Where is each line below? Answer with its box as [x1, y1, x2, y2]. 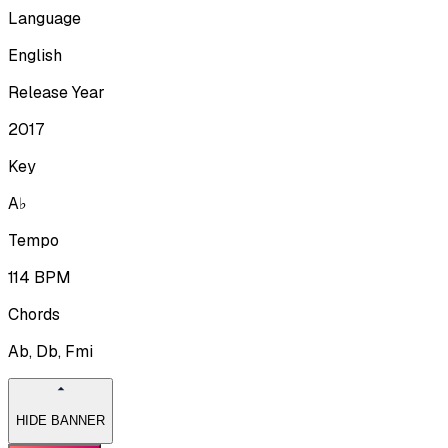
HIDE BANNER [16, 413, 105, 429]
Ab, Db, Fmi [8, 340, 93, 362]
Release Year [8, 81, 105, 103]
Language [8, 7, 81, 29]
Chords [8, 303, 60, 325]
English [8, 44, 62, 66]
